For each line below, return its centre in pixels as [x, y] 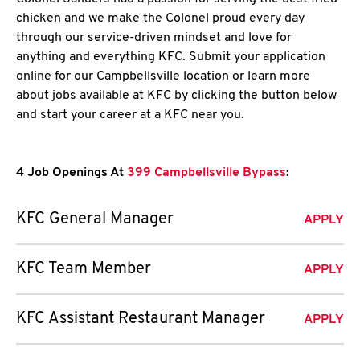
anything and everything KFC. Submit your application [171, 57]
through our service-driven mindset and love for [154, 38]
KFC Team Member [84, 269]
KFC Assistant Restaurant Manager [141, 319]
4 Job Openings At [70, 173]
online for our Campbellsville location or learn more [163, 76]
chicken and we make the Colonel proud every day [160, 18]
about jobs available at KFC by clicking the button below [176, 96]
